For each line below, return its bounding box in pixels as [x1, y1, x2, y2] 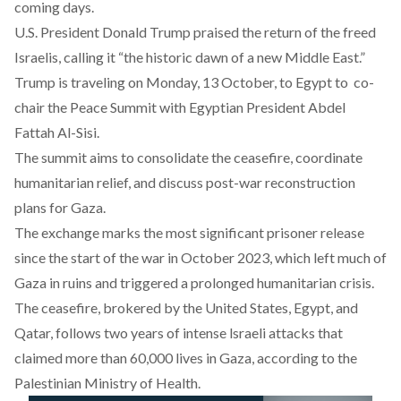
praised [193, 23, 239, 40]
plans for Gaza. [14, 199, 106, 216]
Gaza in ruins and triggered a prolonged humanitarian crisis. [14, 274, 374, 291]
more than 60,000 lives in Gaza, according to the [63, 349, 357, 366]
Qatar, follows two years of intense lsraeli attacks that [14, 324, 343, 341]
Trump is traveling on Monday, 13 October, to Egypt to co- [14, 73, 374, 90]
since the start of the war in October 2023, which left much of [14, 249, 387, 266]
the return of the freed [239, 23, 376, 40]
